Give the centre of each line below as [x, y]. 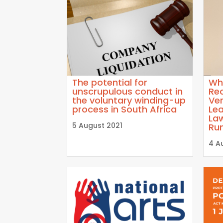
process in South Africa [125, 109]
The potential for [110, 82]
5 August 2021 [98, 125]
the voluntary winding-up [129, 100]
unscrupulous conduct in [128, 91]
